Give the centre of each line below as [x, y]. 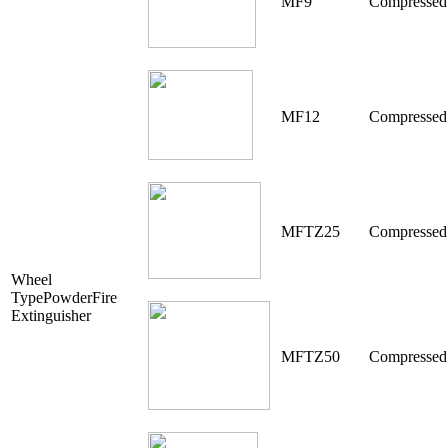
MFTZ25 [310, 232]
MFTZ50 [310, 357]
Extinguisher [53, 316]
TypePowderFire [64, 298]
